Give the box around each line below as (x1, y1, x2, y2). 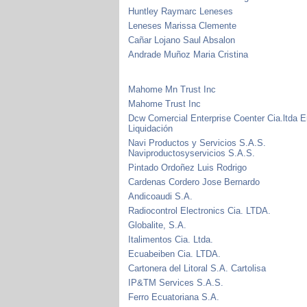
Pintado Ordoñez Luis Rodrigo (128, 162, 247, 173)
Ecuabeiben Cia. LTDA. (128, 248, 221, 259)
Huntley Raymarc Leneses (128, 5, 234, 16)
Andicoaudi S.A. (128, 191, 193, 201)
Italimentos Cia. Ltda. (128, 234, 214, 245)
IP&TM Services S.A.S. (128, 277, 224, 288)
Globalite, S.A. (128, 219, 187, 230)
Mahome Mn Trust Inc (128, 84, 217, 95)
